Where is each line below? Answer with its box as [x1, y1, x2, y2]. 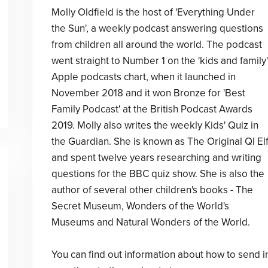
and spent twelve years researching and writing [51, 151, 261, 164]
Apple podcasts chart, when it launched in [51, 71, 236, 83]
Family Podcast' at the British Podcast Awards [51, 103, 252, 115]
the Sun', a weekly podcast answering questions [51, 22, 263, 35]
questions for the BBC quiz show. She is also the [51, 167, 264, 180]
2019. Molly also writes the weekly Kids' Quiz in [51, 119, 258, 132]
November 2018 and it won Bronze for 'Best [51, 87, 245, 99]
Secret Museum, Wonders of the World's [51, 200, 229, 212]
